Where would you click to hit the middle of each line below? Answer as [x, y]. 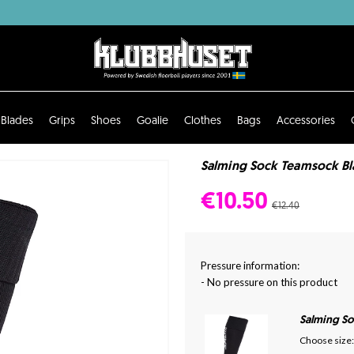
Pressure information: [250, 265]
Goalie [152, 121]
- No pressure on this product [269, 282]
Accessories [305, 121]
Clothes [202, 121]
